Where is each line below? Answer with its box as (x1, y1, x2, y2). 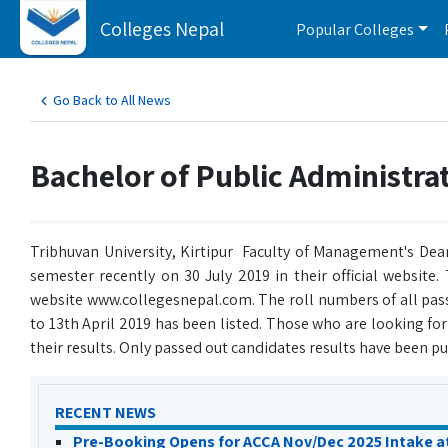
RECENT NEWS (55, 402, 156, 423)
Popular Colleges (296, 18, 414, 40)
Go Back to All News (53, 91, 171, 109)
